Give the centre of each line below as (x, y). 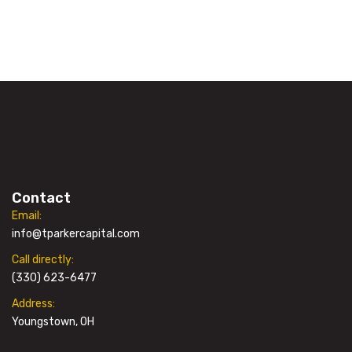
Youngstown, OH (53, 322)
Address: (33, 304)
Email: (27, 216)
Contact (41, 198)
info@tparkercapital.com (76, 234)
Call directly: (43, 260)
